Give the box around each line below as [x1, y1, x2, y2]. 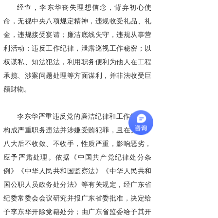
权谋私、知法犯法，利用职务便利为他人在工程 [3, 58, 151, 66]
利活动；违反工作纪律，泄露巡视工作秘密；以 [3, 45, 151, 52]
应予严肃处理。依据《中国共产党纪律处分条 [3, 154, 151, 161]
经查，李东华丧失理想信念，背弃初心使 [17, 4, 151, 11]
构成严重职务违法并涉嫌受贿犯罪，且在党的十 [3, 127, 151, 134]
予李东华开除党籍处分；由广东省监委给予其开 [3, 208, 151, 216]
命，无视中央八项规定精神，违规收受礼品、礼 [3, 18, 151, 25]
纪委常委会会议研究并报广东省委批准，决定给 [3, 195, 151, 202]
